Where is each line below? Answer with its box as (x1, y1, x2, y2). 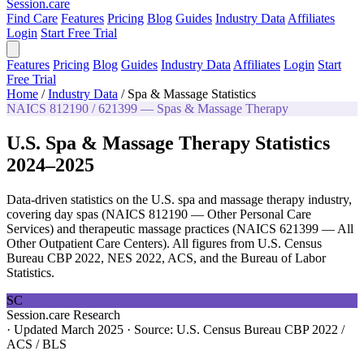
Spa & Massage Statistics (128, 87, 256, 101)
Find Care (6, 11, 58, 25)
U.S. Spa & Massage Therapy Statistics (6, 132, 330, 154)
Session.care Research (6, 307, 120, 322)
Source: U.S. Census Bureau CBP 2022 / (134, 322, 344, 336)
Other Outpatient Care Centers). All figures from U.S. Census (6, 236, 322, 250)
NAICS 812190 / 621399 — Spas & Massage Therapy (6, 102, 288, 115)
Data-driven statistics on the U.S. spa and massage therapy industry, (6, 192, 352, 206)
